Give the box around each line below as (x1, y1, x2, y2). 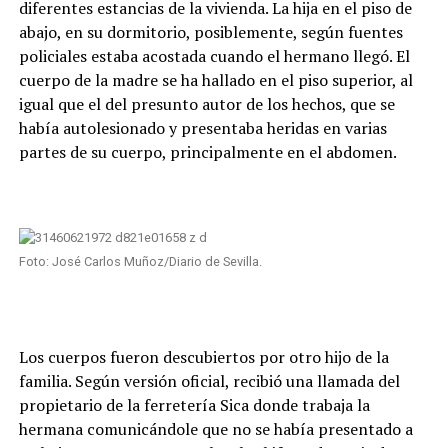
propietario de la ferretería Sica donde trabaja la (18, 394, 370, 417)
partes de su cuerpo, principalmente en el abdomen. (18, 141, 397, 164)
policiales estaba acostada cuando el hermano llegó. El (18, 45, 410, 68)
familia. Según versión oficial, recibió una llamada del (18, 370, 400, 393)
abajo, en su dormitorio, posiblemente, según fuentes (18, 21, 403, 44)
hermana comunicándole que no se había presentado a (18, 418, 413, 441)
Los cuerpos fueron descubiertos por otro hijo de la (18, 346, 389, 369)
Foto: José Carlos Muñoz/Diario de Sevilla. (18, 254, 262, 270)
